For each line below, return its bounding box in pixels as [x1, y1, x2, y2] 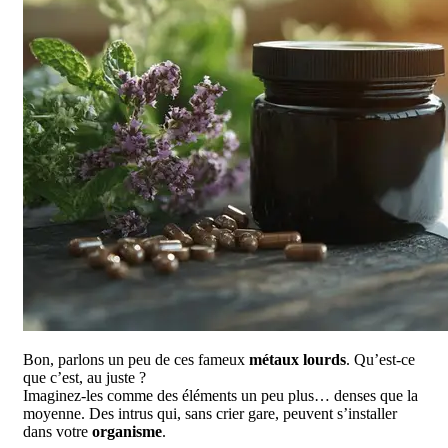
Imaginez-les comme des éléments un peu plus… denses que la [23, 386, 418, 404]
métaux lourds [249, 350, 346, 368]
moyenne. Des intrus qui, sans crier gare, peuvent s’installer [23, 404, 397, 422]
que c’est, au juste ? [23, 368, 146, 386]
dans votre [23, 422, 92, 440]
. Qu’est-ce [346, 350, 415, 368]
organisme [92, 422, 162, 440]
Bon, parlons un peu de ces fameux [23, 350, 249, 368]
